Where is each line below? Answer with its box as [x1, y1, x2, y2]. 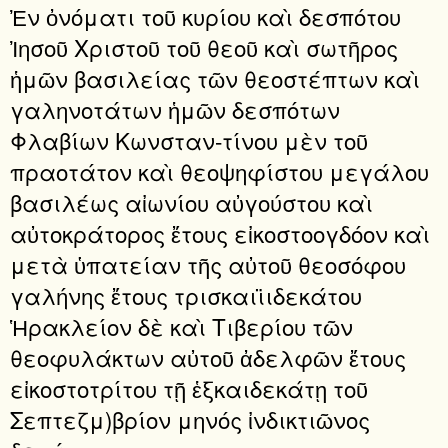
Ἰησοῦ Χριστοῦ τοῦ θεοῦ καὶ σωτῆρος [10, 30, 398, 63]
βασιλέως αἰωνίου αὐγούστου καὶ [10, 185, 373, 218]
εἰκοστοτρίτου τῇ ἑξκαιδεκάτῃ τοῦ [10, 371, 368, 404]
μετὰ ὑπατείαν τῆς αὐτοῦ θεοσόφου [10, 247, 406, 280]
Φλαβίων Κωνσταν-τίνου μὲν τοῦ [10, 123, 368, 156]
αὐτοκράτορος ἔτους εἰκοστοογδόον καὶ [10, 216, 430, 249]
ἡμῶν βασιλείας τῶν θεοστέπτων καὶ [10, 61, 420, 94]
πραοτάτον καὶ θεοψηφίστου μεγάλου [10, 154, 429, 187]
